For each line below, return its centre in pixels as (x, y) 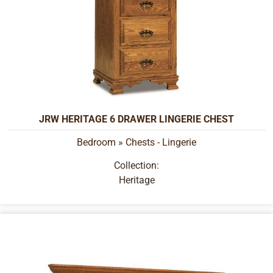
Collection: (136, 166)
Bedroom (96, 143)
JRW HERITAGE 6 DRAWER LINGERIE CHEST (136, 119)
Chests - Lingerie (161, 143)
